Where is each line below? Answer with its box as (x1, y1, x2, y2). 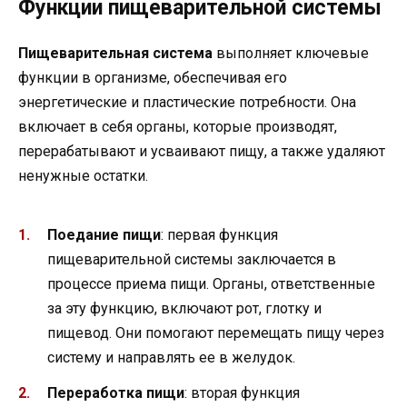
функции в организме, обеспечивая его (18, 68, 287, 86)
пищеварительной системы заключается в (47, 251, 336, 269)
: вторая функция (184, 383, 300, 402)
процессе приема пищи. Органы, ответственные (47, 275, 375, 293)
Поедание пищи (47, 226, 161, 244)
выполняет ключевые (213, 44, 369, 62)
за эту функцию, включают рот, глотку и (47, 300, 322, 318)
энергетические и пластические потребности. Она (18, 93, 356, 111)
